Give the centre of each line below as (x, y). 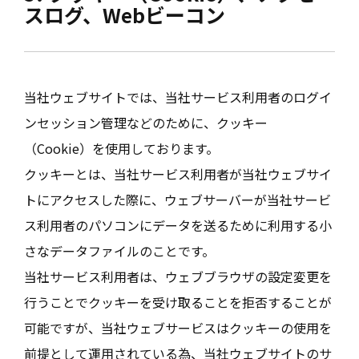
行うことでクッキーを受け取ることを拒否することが (178, 302)
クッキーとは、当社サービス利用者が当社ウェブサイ (178, 174)
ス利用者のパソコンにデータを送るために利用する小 (178, 225)
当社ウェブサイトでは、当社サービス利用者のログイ (178, 97)
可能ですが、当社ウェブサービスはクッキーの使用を (178, 328)
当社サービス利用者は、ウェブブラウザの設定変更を (178, 276)
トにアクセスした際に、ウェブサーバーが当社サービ (177, 200)
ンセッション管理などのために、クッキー (146, 123)
